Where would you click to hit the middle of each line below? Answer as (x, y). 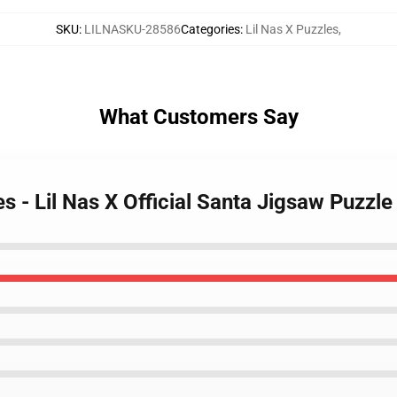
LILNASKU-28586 (132, 29)
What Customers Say (198, 117)
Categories (210, 29)
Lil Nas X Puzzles (292, 29)
